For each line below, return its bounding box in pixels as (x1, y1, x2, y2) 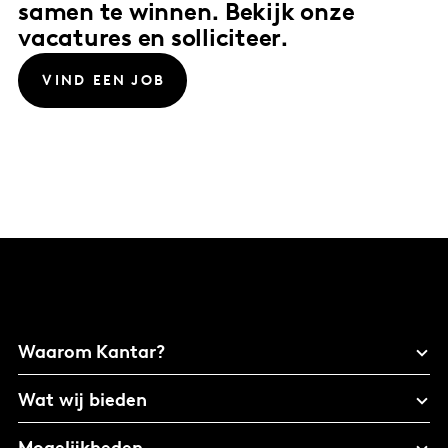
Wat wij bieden (18, 391, 147, 411)
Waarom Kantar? (18, 343, 165, 363)
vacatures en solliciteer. (18, 28, 289, 53)
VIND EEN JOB (42, 74, 166, 90)
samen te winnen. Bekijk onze (18, 2, 355, 27)
